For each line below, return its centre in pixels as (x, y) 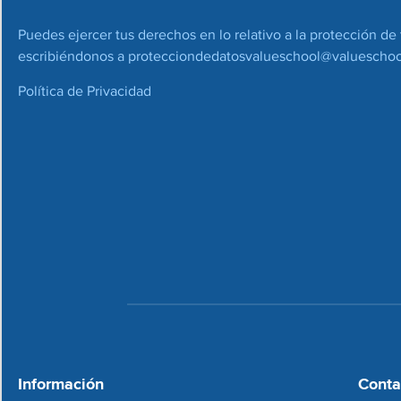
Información (61, 384)
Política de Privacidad (85, 90)
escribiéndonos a (73, 56)
